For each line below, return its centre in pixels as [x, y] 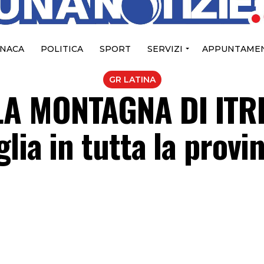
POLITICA [62, 49]
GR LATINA [132, 80]
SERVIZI [165, 49]
